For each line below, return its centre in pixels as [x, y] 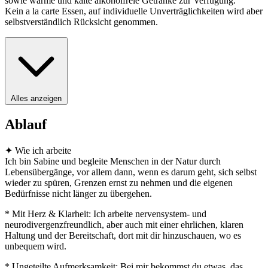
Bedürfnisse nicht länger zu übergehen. [78, 193]
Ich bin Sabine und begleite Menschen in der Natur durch [113, 161]
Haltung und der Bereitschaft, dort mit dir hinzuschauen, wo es [123, 235]
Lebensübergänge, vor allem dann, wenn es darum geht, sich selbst [131, 172]
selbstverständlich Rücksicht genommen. [81, 22]
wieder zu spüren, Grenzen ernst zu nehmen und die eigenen [119, 182]
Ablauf [26, 124]
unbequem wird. [36, 246]
